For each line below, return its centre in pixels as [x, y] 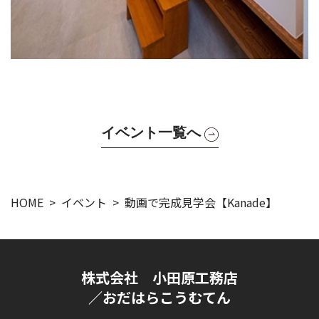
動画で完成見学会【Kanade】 [201, 202]
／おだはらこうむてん [159, 297]
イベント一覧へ [151, 134]
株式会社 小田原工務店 [159, 277]
